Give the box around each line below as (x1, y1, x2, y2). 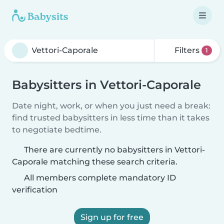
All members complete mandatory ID (22, 173, 176, 182)
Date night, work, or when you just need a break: (12, 101, 210, 110)
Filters (172, 45, 202, 55)
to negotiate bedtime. (12, 125, 101, 134)
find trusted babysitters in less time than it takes (12, 113, 209, 122)
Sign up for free (80, 212, 143, 222)
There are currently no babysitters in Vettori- (24, 145, 205, 154)
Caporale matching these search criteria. (12, 157, 177, 166)
